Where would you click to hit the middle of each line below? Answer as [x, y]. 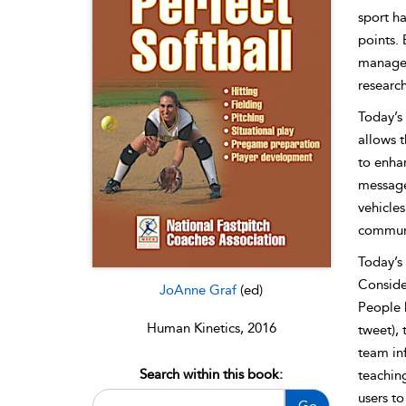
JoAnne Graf [200, 290]
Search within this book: [211, 374]
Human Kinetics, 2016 [211, 328]
